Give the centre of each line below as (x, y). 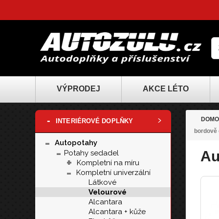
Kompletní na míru (108, 163)
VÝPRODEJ (78, 89)
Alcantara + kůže (117, 212)
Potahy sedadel (91, 153)
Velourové (108, 192)
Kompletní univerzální (113, 173)
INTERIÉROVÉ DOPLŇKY (95, 121)
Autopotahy (76, 143)
